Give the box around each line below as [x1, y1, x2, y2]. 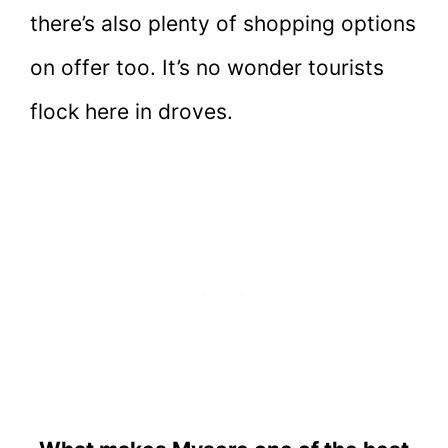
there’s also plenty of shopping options [30, 11, 416, 37]
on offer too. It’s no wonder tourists [30, 55, 384, 81]
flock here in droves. [30, 99, 233, 125]
